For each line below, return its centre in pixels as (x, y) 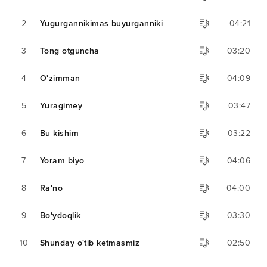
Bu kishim (59, 133)
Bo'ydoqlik (60, 216)
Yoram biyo (62, 161)
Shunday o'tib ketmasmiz (90, 243)
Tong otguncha (70, 51)
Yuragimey (61, 106)
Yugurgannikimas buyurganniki (102, 24)
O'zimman (60, 79)
